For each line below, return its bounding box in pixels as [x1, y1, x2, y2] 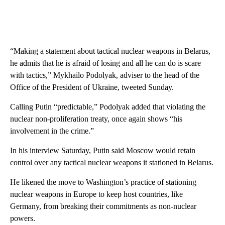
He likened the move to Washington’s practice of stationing [10, 178, 196, 186]
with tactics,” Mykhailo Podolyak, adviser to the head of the [10, 71, 199, 79]
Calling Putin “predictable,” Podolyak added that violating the [10, 102, 205, 111]
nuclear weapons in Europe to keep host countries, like [10, 190, 183, 198]
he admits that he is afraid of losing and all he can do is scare [10, 59, 201, 67]
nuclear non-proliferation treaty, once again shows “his [10, 115, 182, 123]
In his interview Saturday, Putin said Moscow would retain [10, 146, 195, 155]
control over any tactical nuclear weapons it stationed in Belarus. [10, 158, 213, 167]
